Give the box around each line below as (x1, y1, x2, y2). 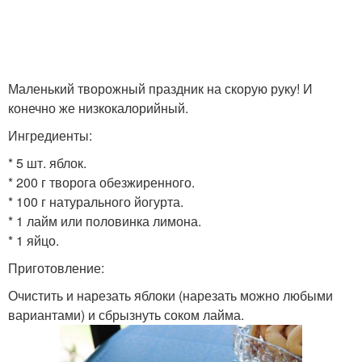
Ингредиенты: (8, 126, 92, 145)
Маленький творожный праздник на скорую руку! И (8, 79, 313, 98)
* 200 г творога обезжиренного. (8, 173, 195, 192)
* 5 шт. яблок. (8, 154, 86, 172)
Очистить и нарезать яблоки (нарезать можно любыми (8, 286, 333, 305)
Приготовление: (8, 259, 104, 277)
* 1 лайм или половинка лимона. (8, 212, 201, 230)
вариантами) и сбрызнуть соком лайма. (8, 305, 244, 324)
